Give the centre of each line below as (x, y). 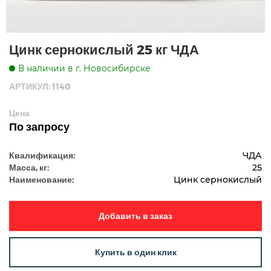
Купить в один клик (135, 252)
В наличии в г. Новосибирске (84, 68)
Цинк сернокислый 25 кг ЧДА (104, 49)
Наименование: (41, 179)
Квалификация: (42, 155)
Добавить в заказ (161, 215)
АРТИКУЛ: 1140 (40, 86)
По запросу (39, 126)
